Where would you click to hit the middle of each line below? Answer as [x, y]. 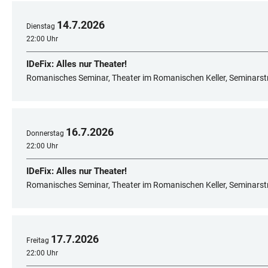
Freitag [38, 240]
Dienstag [41, 26]
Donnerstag [45, 133]
